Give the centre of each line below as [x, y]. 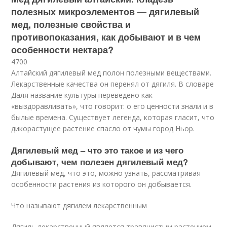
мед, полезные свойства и [71, 24]
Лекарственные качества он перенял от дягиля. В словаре [113, 84]
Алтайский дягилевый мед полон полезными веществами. [111, 73]
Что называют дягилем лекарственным [79, 205]
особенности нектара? [63, 50]
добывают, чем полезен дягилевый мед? [100, 162]
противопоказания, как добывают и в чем [106, 37]
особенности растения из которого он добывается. [102, 184]
